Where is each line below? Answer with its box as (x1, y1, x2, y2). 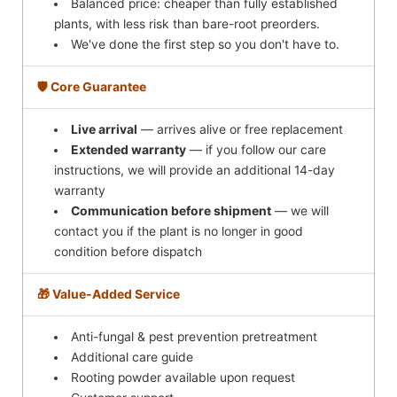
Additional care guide (71, 350, 194, 365)
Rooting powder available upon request (71, 370, 296, 385)
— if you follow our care (186, 143, 327, 158)
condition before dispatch (54, 245, 203, 260)
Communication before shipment (71, 204, 272, 219)
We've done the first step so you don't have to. (71, 37, 340, 52)
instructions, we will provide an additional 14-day (54, 163, 336, 178)
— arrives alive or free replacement (137, 122, 344, 137)
